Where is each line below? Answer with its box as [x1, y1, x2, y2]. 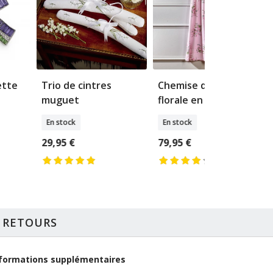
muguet [41, 93, 80, 107]
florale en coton [157, 93, 233, 107]
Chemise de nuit [157, 79, 235, 93]
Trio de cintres [41, 79, 112, 93]
